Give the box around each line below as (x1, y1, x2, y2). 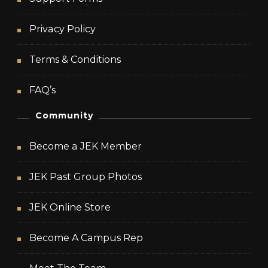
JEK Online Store (29, 201, 111, 213)
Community (35, 109, 93, 121)
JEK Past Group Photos (29, 170, 142, 182)
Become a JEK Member (29, 140, 142, 152)
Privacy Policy (29, 23, 96, 35)
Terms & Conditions (29, 53, 121, 65)
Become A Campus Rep (29, 232, 143, 243)
